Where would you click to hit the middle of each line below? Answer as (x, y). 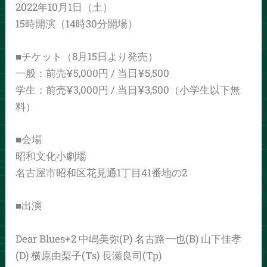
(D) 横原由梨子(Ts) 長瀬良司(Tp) (89, 255)
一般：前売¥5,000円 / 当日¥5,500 (93, 73)
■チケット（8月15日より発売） (87, 57)
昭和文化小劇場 (51, 156)
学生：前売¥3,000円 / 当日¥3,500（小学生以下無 (128, 90)
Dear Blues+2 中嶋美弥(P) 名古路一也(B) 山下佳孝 (129, 238)
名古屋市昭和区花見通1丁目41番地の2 (102, 173)
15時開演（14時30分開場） (77, 23)
